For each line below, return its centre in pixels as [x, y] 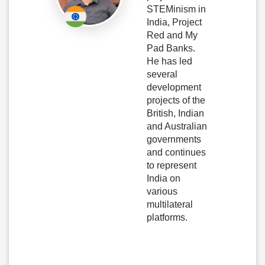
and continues [176, 153]
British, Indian [175, 114]
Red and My [172, 35]
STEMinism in [176, 9]
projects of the [176, 101]
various [162, 192]
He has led [169, 62]
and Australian [177, 127]
